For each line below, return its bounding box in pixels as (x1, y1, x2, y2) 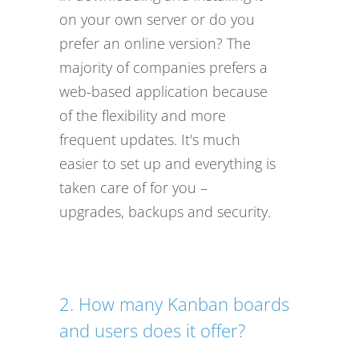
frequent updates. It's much (59, 130, 240, 150)
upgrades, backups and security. (59, 202, 271, 222)
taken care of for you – (59, 178, 208, 198)
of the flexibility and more (59, 106, 226, 126)
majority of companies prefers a (59, 58, 268, 78)
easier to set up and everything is (59, 154, 276, 174)
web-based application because (59, 82, 268, 102)
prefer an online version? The (59, 34, 251, 54)
